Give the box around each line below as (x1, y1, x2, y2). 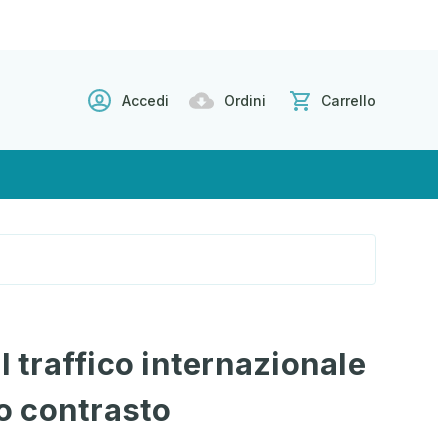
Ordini (224, 91, 266, 109)
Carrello (321, 91, 376, 109)
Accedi (122, 91, 169, 109)
